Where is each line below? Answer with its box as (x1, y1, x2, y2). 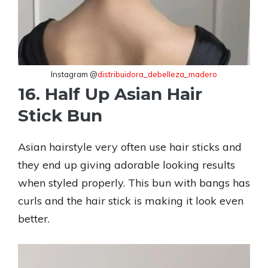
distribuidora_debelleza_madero (98, 69, 217, 79)
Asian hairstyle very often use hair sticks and (18, 140, 242, 154)
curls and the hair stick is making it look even (18, 194, 243, 208)
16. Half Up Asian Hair (18, 84, 202, 104)
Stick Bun (18, 105, 102, 126)
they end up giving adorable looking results (18, 158, 235, 172)
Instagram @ (51, 69, 98, 79)
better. (18, 212, 50, 226)
